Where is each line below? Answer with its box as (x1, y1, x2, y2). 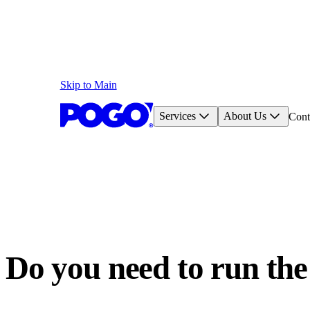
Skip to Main (60, 79, 117, 91)
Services (158, 110, 196, 122)
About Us (223, 110, 266, 122)
